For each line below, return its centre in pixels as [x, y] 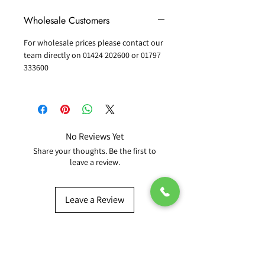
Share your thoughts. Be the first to [95, 151]
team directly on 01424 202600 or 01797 [92, 55]
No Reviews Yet [95, 137]
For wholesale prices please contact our [93, 43]
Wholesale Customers [67, 21]
